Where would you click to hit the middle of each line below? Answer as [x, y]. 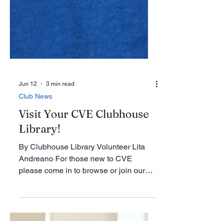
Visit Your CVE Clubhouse [84, 165]
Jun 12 [28, 135]
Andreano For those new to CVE [37, 210]
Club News [36, 147]
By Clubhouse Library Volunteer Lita [82, 198]
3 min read [60, 135]
